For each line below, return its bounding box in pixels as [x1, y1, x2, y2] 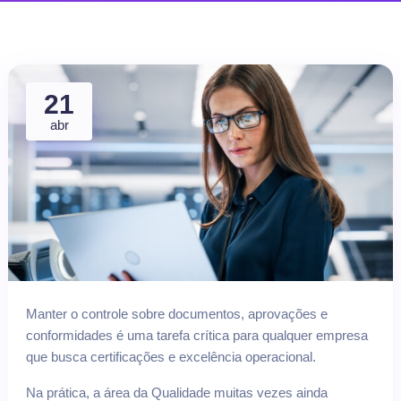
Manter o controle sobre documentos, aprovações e [26, 306, 328, 322]
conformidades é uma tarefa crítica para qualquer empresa [26, 328, 368, 344]
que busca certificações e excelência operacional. [26, 349, 316, 365]
